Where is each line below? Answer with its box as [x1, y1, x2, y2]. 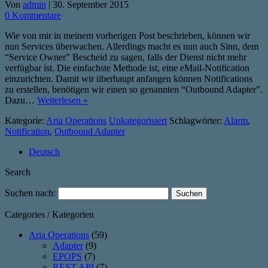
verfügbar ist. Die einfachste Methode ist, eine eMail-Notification [5, 62, 249, 73]
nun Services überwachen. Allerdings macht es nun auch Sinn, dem [5, 41, 258, 51]
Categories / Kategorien [5, 209, 94, 220]
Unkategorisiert [109, 115, 167, 126]
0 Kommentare [5, 10, 61, 20]
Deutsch [29, 146, 60, 157]
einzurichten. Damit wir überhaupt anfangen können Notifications [5, 73, 252, 84]
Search [5, 166, 31, 177]
